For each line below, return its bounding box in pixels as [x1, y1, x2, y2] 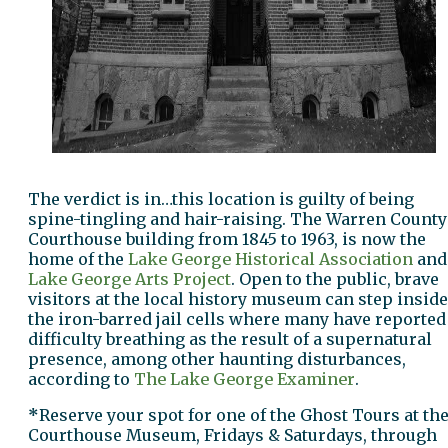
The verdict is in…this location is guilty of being [28, 188, 414, 209]
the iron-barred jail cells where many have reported [28, 308, 446, 329]
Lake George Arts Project [28, 268, 231, 289]
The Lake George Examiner [134, 368, 355, 389]
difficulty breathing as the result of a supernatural [28, 328, 432, 349]
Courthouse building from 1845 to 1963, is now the [28, 228, 426, 249]
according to [28, 368, 134, 389]
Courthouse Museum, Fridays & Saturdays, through [28, 424, 437, 445]
